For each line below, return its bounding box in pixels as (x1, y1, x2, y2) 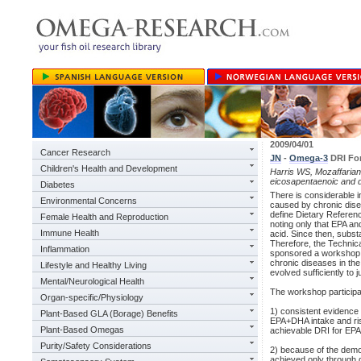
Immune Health (40, 228, 99, 238)
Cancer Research (40, 147, 110, 157)
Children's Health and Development (40, 164, 177, 173)
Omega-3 (289, 153, 328, 163)
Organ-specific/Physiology (40, 293, 143, 302)
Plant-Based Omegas (40, 325, 124, 334)
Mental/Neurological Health (40, 276, 144, 286)
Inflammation (40, 244, 89, 254)
